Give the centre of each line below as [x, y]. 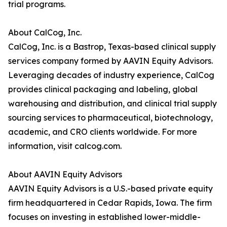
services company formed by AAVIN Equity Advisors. [110, 61]
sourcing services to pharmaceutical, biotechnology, [110, 118]
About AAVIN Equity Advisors [65, 174]
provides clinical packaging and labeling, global [103, 89]
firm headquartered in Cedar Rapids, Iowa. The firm [110, 203]
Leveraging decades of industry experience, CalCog [111, 75]
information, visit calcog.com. [65, 146]
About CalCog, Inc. [45, 32]
